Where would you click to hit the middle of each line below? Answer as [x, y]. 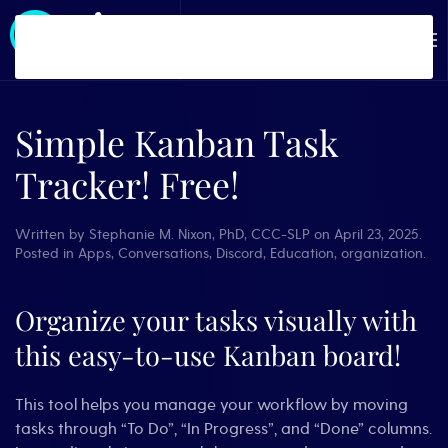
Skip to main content [112, 47]
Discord [239, 253]
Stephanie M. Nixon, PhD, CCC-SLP [199, 234]
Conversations [163, 253]
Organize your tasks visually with [216, 320]
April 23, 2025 [376, 234]
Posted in [46, 253]
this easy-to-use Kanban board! [208, 355]
